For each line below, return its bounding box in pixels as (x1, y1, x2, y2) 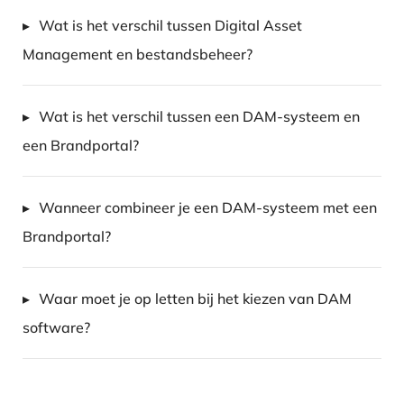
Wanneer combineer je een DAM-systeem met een (39, 198, 378, 217)
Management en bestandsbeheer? (23, 45, 253, 64)
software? (23, 318, 91, 337)
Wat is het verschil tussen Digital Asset (39, 16, 303, 35)
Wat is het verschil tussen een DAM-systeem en (39, 107, 361, 126)
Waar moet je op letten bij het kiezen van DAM (39, 289, 353, 308)
